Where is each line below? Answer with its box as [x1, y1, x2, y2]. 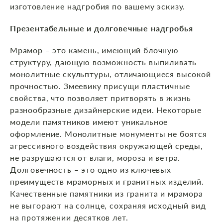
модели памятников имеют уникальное [10, 117, 168, 127]
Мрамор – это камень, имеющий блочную [10, 45, 179, 55]
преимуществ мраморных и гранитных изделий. [10, 177, 204, 187]
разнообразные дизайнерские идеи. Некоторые [10, 105, 202, 115]
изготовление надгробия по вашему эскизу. [10, 1, 186, 11]
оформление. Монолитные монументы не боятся [10, 129, 207, 139]
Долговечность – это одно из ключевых [10, 165, 171, 175]
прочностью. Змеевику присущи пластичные [10, 81, 190, 91]
